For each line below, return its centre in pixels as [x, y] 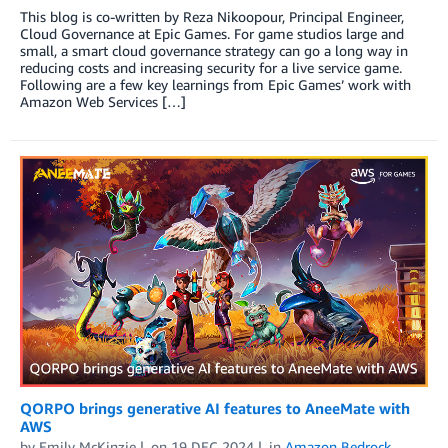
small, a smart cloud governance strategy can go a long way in [214, 51]
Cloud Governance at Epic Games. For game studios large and [212, 34]
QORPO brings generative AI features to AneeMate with [215, 408]
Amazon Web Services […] [103, 102]
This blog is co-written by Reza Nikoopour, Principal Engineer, [212, 17]
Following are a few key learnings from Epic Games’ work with [215, 85]
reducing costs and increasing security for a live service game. [211, 68]
